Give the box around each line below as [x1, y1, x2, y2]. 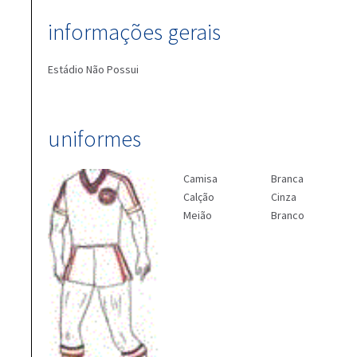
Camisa [183, 171, 218, 186]
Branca [271, 171, 304, 186]
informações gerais [48, 18, 221, 46]
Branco [271, 208, 304, 222]
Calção [183, 190, 214, 204]
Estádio [48, 62, 86, 76]
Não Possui [86, 62, 139, 76]
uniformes [48, 124, 141, 153]
